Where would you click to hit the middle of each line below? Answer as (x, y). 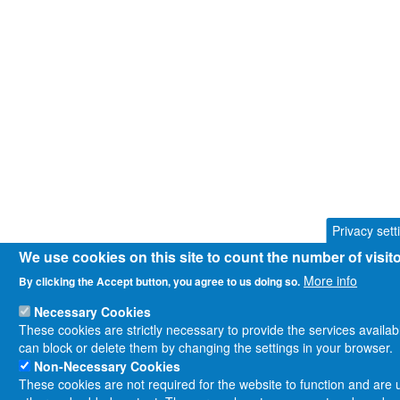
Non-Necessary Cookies (108, 366)
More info (331, 280)
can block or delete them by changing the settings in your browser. (206, 347)
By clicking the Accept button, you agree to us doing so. (160, 281)
